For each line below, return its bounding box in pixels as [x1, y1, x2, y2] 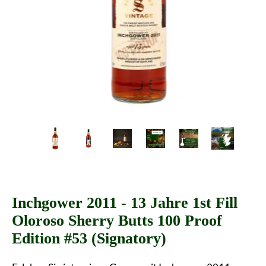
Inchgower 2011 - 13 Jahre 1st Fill [12, 194, 237, 211]
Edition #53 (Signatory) [12, 229, 166, 247]
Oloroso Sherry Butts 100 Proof [12, 211, 222, 229]
